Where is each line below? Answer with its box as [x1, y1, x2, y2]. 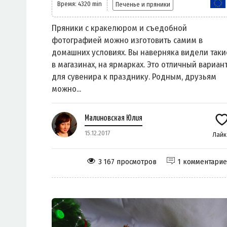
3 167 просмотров [98, 157, 157, 167]
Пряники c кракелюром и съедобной [52, 23, 187, 34]
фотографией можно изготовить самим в [52, 35, 203, 46]
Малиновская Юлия [85, 114, 142, 123]
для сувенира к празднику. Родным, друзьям [52, 71, 216, 83]
